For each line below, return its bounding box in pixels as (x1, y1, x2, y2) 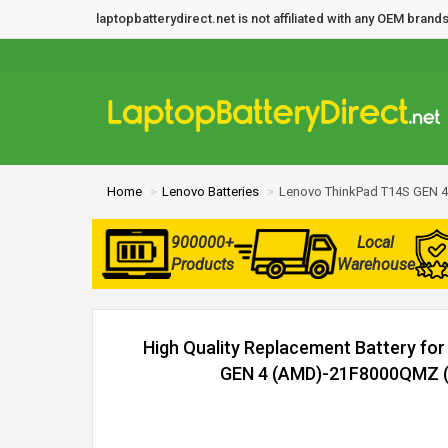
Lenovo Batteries (162, 184, 259, 199)
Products (170, 255, 234, 274)
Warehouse (336, 255, 415, 274)
